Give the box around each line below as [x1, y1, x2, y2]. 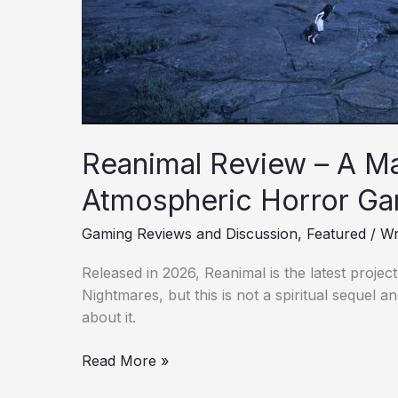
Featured [306, 225, 366, 243]
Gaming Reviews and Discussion [82, 225, 298, 243]
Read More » [82, 351, 169, 370]
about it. [82, 307, 136, 326]
